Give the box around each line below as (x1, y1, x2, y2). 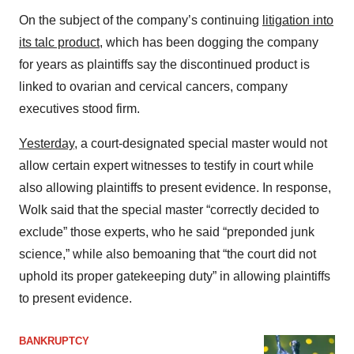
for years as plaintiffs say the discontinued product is (19, 58, 310, 72)
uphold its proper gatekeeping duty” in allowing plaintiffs (19, 269, 330, 284)
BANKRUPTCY (19, 335, 89, 348)
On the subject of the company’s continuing (19, 13, 262, 28)
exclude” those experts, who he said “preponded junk (19, 225, 314, 239)
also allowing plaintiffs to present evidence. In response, (19, 181, 331, 195)
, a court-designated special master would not (74, 137, 327, 151)
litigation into (262, 13, 333, 28)
